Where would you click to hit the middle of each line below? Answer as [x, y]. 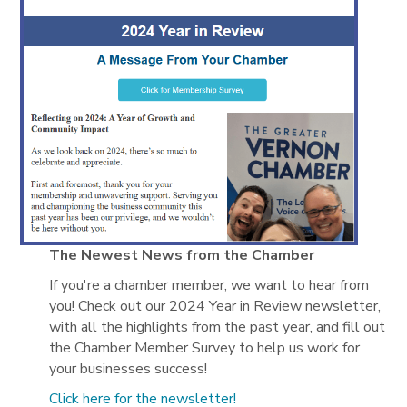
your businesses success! [129, 369]
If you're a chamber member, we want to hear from [209, 286]
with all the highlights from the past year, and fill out [218, 328]
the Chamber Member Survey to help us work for [205, 348]
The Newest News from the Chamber [182, 256]
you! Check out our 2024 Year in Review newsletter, [215, 307]
